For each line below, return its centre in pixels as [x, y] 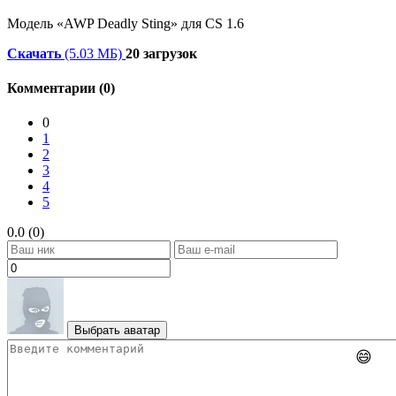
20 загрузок [161, 53]
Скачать [36, 53]
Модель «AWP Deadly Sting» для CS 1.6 [126, 23]
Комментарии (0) [61, 88]
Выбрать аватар [117, 331]
